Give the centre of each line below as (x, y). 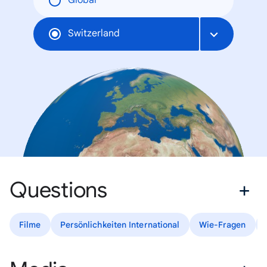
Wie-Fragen (222, 224)
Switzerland (94, 34)
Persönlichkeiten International (120, 224)
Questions (58, 190)
